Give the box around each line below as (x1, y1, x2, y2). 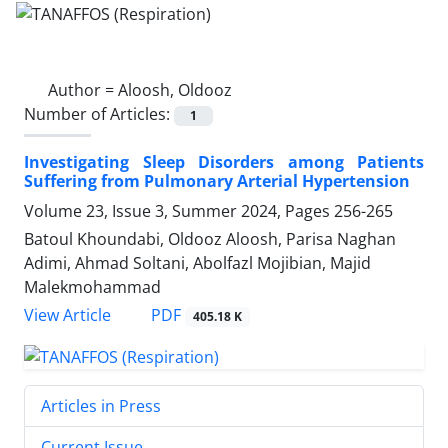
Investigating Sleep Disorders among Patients (24, 150, 424, 173)
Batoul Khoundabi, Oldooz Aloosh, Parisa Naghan (24, 227, 396, 250)
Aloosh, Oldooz (118, 78, 232, 101)
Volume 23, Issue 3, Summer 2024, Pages (24, 199, 334, 222)
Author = (48, 78, 118, 101)
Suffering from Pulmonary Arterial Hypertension (24, 169, 410, 192)
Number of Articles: (24, 102, 174, 125)
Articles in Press (41, 394, 161, 417)
